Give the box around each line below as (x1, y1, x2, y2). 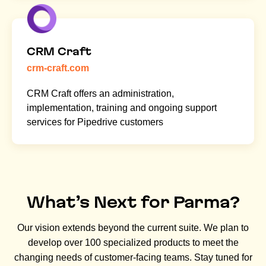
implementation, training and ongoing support (27, 103, 217, 113)
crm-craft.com (27, 63, 89, 74)
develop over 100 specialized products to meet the (27, 237, 239, 248)
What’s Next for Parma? (26, 194, 240, 211)
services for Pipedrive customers (27, 117, 163, 128)
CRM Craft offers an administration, (27, 88, 174, 99)
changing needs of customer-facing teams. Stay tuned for (14, 252, 252, 263)
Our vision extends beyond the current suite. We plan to (17, 223, 249, 233)
